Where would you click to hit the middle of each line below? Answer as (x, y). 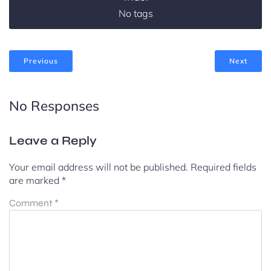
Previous (41, 61)
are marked (35, 180)
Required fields (224, 167)
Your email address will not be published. (99, 167)
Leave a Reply (53, 140)
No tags (135, 14)
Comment (32, 203)
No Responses (54, 105)
